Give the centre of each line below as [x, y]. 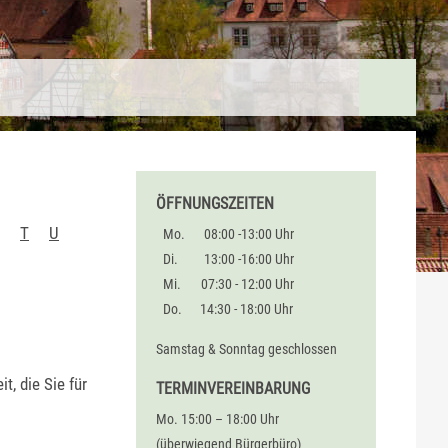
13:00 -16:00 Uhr [248, 259]
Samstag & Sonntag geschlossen [246, 348]
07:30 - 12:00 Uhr [247, 284]
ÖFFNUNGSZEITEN [215, 203]
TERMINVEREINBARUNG [233, 388]
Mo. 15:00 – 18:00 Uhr [217, 419]
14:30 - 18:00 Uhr [247, 309]
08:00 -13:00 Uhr [248, 234]
